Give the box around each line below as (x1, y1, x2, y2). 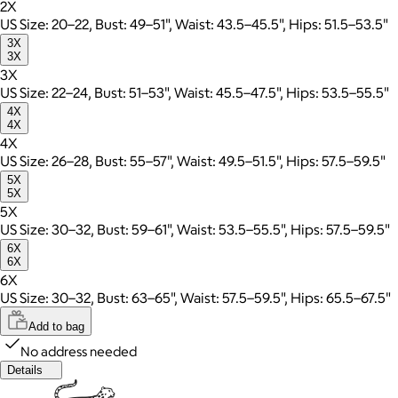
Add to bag (28, 320, 84, 334)
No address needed (20, 343, 137, 361)
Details (7, 363, 43, 378)
